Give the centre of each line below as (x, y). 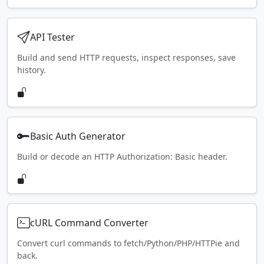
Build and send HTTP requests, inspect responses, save (126, 58)
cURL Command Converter (89, 222)
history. (32, 70)
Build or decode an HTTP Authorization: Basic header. (122, 157)
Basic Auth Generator (78, 136)
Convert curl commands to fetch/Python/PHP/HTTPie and (128, 243)
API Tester (52, 37)
